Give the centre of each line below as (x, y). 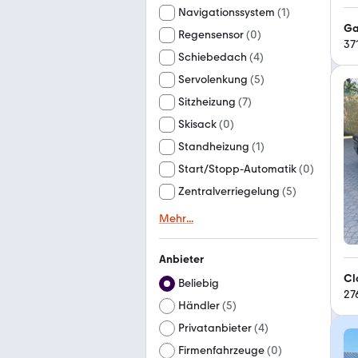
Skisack (197, 124)
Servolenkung (213, 80)
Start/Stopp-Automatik (237, 169)
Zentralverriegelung (229, 191)
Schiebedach (213, 57)
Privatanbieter (215, 328)
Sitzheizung (207, 102)
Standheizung (214, 147)
